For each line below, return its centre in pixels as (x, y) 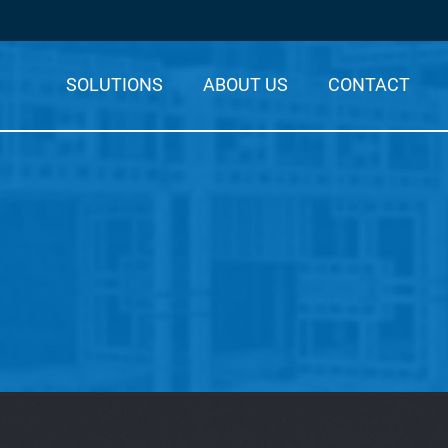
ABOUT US (246, 84)
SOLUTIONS (115, 84)
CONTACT (369, 84)
